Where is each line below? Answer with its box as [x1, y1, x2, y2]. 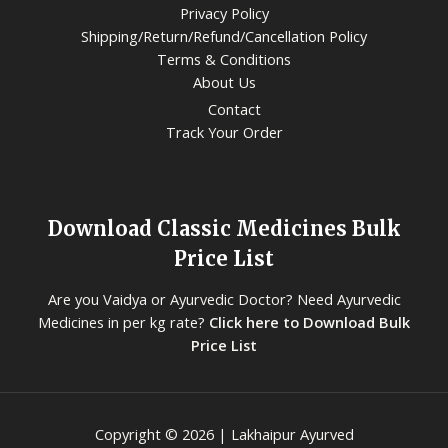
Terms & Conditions [157, 49, 291, 70]
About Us [192, 72, 256, 93]
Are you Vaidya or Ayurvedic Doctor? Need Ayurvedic [47, 288, 401, 309]
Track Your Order [165, 121, 283, 142]
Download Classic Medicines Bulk [47, 215, 401, 241]
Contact [207, 98, 261, 119]
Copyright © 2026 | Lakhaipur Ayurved [94, 424, 354, 445]
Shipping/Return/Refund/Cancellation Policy [81, 26, 367, 47]
